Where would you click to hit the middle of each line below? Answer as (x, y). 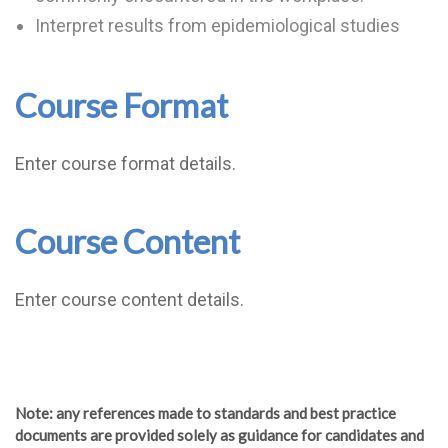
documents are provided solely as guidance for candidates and (219, 435)
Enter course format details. (125, 163)
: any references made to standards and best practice (222, 413)
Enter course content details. (129, 299)
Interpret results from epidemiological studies (217, 25)
